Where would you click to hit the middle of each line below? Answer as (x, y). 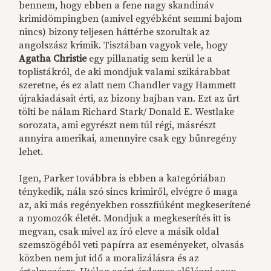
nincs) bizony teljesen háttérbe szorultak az (115, 32)
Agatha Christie (53, 59)
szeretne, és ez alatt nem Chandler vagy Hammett (128, 86)
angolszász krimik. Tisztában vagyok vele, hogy (123, 46)
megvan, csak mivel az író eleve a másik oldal (119, 232)
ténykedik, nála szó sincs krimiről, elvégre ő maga (129, 192)
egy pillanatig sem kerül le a (150, 59)
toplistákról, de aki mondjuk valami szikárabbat (125, 72)
